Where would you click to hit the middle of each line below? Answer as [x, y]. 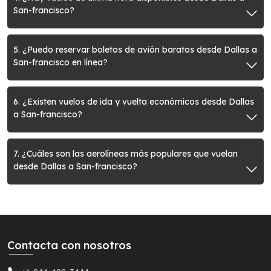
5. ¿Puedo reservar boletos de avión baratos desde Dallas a [18, 50]
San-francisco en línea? [60, 62]
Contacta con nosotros [69, 245]
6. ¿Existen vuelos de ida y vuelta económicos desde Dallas [134, 102]
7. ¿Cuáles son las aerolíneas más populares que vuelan [126, 154]
